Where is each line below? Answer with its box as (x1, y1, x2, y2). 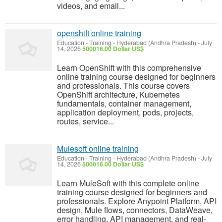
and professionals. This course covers (57, 80, 190, 91)
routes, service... (57, 115, 114, 127)
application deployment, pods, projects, (57, 107, 194, 118)
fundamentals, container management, (57, 98, 191, 109)
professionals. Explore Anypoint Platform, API (57, 195, 217, 207)
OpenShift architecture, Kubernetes (57, 89, 180, 100)
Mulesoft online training (57, 143, 139, 154)
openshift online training (57, 27, 141, 39)
